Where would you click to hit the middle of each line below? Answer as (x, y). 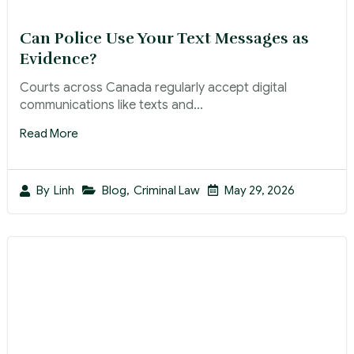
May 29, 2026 (260, 190)
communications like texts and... (111, 105)
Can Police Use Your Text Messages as (164, 38)
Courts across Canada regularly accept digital (153, 87)
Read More (49, 133)
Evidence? (58, 58)
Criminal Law (167, 190)
